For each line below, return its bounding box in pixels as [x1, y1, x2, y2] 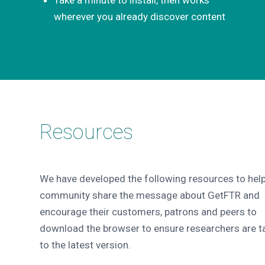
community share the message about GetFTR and [40, 189, 260, 201]
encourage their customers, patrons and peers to [40, 206, 257, 218]
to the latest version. [40, 239, 131, 251]
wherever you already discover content [54, 10, 225, 22]
